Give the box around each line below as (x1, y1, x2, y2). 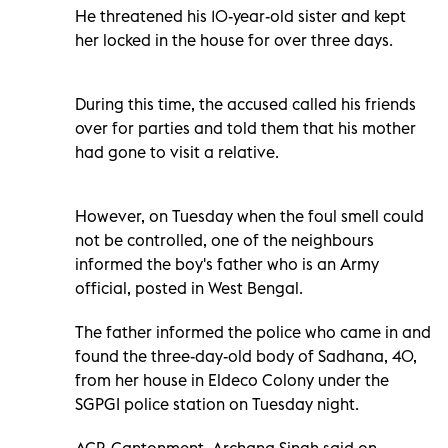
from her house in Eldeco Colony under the (75, 369, 389, 390)
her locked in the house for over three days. (75, 29, 393, 50)
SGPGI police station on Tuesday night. (75, 393, 359, 414)
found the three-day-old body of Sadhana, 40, (75, 345, 417, 366)
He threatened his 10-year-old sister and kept (75, 5, 406, 26)
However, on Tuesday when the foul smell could (75, 205, 424, 226)
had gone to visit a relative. (75, 141, 279, 162)
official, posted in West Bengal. (75, 277, 303, 298)
